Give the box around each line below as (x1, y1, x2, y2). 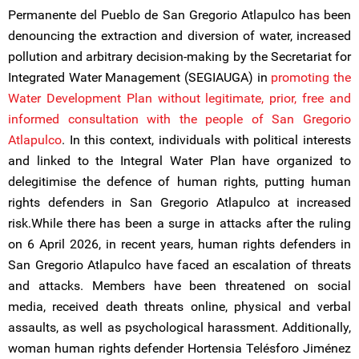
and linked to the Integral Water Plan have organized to (8, 153, 351, 168)
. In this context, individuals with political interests (62, 132, 351, 147)
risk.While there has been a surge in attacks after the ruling (8, 216, 351, 231)
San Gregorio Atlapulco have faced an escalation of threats (8, 257, 351, 272)
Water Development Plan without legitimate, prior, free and (8, 91, 351, 106)
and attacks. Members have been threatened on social (8, 278, 351, 293)
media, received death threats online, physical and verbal (8, 299, 351, 314)
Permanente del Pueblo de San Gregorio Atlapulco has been (8, 7, 351, 22)
